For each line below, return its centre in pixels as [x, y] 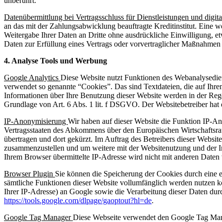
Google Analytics [32, 78]
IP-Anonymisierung [36, 121]
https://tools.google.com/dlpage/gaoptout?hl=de [78, 201]
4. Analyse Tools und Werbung [55, 61]
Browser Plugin [29, 174]
